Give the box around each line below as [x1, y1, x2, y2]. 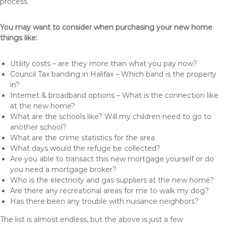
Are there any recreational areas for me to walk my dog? [10, 186, 209, 195]
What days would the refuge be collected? [10, 144, 160, 153]
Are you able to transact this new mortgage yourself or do [10, 154, 214, 163]
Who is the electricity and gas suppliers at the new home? [10, 176, 214, 185]
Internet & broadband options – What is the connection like [10, 91, 218, 100]
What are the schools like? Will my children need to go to [10, 112, 211, 121]
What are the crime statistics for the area [10, 133, 155, 142]
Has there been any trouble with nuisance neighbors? [10, 197, 199, 206]
